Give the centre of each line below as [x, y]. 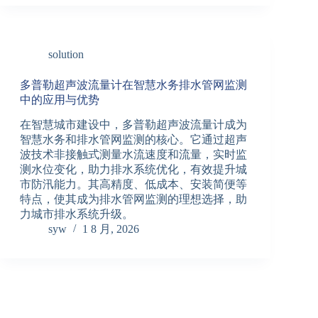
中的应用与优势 [59, 99]
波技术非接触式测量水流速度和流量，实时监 [133, 155]
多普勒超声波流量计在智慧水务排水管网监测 [133, 84]
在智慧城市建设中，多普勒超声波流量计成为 [133, 125]
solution [66, 54]
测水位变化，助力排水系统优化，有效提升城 [133, 170]
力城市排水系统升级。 [76, 214]
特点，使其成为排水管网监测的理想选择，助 [133, 199]
